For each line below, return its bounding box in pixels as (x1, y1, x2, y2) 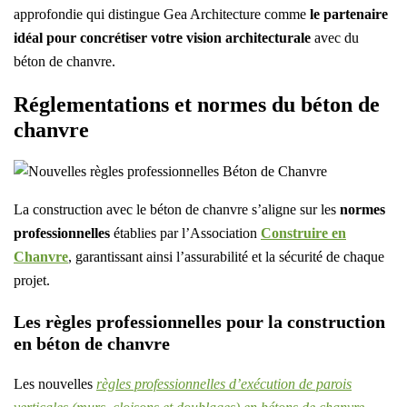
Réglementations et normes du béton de (14, 92, 380, 116)
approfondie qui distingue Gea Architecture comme (14, 5, 310, 22)
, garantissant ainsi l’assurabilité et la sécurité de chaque (68, 249, 384, 265)
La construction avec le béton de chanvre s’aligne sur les (14, 202, 340, 218)
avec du (314, 29, 359, 45)
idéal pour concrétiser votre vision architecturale (14, 29, 314, 45)
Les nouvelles (14, 376, 96, 392)
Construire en (261, 225, 346, 242)
